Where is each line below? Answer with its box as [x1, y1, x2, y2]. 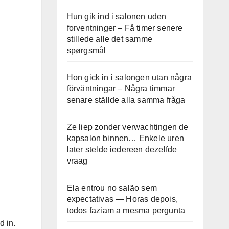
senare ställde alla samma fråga [66, 96, 186, 104]
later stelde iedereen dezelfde [66, 145, 177, 154]
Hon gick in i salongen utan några [66, 73, 192, 82]
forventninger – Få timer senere [66, 24, 183, 32]
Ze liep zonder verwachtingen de [66, 123, 189, 131]
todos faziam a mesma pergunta [66, 206, 186, 215]
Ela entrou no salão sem [66, 184, 157, 192]
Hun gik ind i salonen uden [66, 12, 167, 21]
